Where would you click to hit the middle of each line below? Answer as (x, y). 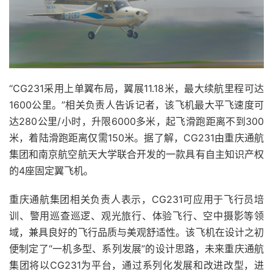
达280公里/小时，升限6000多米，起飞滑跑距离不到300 (136, 121)
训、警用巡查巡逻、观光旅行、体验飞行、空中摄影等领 (136, 215)
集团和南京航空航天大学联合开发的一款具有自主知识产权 (136, 154)
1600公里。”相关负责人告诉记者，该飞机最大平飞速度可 (136, 105)
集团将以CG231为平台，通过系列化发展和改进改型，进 (136, 265)
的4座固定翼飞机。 (51, 170)
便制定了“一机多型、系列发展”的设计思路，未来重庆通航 (136, 248)
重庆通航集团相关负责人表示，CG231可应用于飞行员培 (136, 199)
